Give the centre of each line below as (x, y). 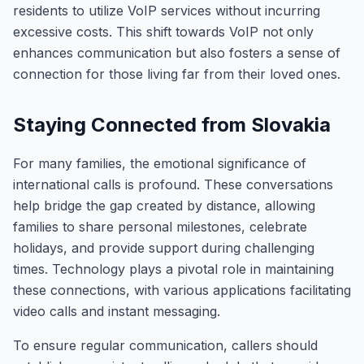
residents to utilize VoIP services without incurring (167, 11)
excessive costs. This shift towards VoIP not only (163, 32)
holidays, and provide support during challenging (164, 248)
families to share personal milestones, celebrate (160, 227)
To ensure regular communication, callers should (165, 345)
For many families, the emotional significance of (160, 163)
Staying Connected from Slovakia (172, 125)
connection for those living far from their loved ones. (177, 74)
